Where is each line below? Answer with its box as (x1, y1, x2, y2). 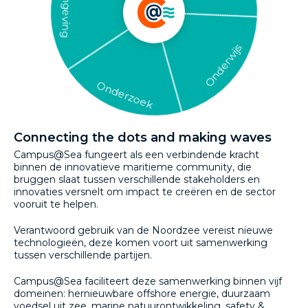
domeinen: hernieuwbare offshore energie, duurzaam (14, 287, 270, 300)
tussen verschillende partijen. (14, 249, 152, 261)
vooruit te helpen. (14, 198, 98, 210)
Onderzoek (92, 76, 153, 111)
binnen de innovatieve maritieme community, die (14, 161, 252, 173)
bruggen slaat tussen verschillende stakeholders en (14, 173, 260, 186)
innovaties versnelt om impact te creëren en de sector (14, 186, 276, 198)
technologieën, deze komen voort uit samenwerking (14, 236, 267, 249)
